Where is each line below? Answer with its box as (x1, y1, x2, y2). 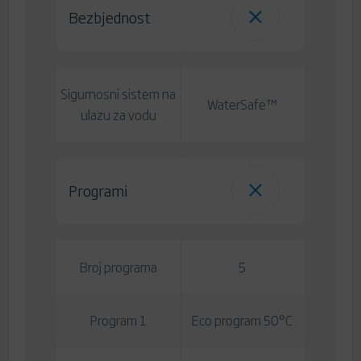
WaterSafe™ (207, 94, 278, 114)
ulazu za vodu (80, 105, 156, 125)
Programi (68, 180, 128, 201)
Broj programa (79, 257, 157, 277)
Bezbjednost (68, 6, 150, 28)
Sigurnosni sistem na (60, 84, 176, 104)
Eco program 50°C (192, 310, 293, 330)
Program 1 (90, 310, 147, 330)
